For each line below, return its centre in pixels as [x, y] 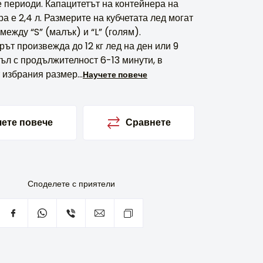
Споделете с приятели [71, 184]
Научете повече [115, 75]
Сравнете [148, 122]
